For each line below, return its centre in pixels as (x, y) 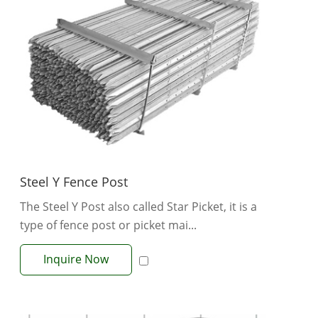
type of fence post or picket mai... (108, 225)
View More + (143, 279)
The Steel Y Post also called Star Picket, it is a (138, 206)
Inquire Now (76, 259)
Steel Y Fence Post (74, 181)
